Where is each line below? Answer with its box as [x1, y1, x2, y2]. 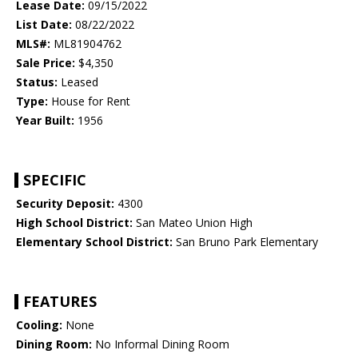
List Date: [16, 17, 72, 33]
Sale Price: [16, 55, 75, 71]
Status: [16, 74, 58, 90]
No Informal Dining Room [92, 336, 229, 352]
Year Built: [16, 113, 74, 129]
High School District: [16, 215, 133, 231]
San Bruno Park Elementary [173, 234, 318, 250]
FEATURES [23, 292, 97, 312]
